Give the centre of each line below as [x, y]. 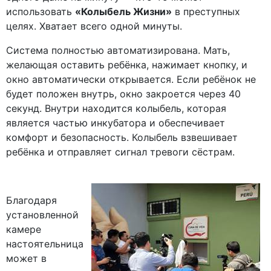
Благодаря [31, 201]
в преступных [206, 12]
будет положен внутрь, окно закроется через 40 [123, 94]
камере [24, 230]
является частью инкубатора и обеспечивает [116, 123]
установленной [42, 215]
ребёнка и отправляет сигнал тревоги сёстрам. [120, 152]
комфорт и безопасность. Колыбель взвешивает [122, 138]
